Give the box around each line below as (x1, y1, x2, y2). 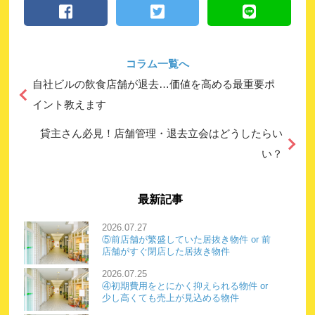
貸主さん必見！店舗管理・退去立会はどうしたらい (40, 127, 283, 139)
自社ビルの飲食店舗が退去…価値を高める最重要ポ (32, 78, 275, 90)
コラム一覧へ (125, 58, 189, 70)
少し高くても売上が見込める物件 (101, 292, 239, 303)
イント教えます (32, 98, 106, 110)
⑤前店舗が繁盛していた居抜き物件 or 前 (101, 233, 271, 245)
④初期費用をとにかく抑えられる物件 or (101, 280, 268, 291)
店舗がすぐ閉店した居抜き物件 (101, 245, 230, 257)
